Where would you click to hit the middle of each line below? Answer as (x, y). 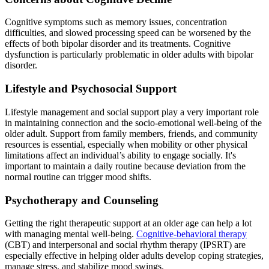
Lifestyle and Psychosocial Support (91, 89)
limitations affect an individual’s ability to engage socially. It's (120, 155)
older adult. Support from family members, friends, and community (131, 133)
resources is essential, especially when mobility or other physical (126, 144)
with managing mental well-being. (71, 234)
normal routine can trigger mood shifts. (78, 177)
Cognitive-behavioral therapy (192, 234)
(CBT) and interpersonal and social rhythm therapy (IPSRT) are (125, 245)
